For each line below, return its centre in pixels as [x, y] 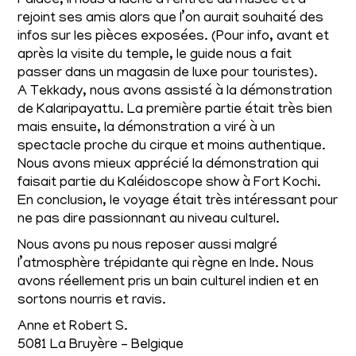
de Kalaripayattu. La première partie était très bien [175, 110]
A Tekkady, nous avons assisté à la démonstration [175, 92]
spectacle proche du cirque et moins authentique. [172, 147]
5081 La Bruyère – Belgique [101, 345]
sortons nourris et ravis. [92, 301]
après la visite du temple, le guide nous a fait [155, 55]
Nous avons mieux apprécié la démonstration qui [168, 165]
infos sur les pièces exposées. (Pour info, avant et [174, 37]
